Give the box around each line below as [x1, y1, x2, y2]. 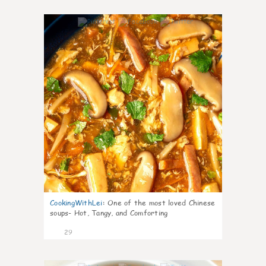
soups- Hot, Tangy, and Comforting [50, 208, 168, 218]
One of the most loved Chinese [107, 198, 216, 208]
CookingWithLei [50, 198, 103, 208]
